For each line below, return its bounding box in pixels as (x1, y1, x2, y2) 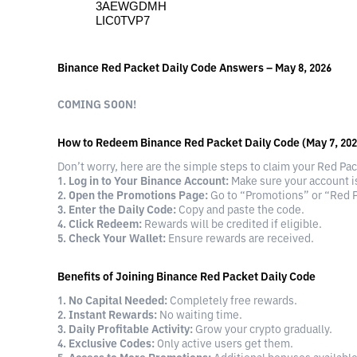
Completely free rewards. (167, 296, 297, 308)
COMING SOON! (57, 100, 136, 112)
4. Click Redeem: (57, 219, 142, 231)
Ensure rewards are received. (166, 233, 314, 245)
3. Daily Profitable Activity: (57, 324, 193, 336)
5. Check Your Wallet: (57, 233, 166, 245)
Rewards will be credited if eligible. (142, 219, 322, 231)
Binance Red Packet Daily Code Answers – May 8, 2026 (57, 62, 331, 74)
